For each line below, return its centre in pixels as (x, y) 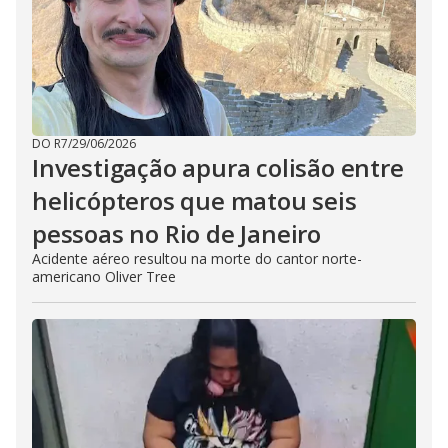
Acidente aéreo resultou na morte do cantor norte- (197, 258)
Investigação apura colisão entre (218, 167)
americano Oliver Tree (104, 276)
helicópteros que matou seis (194, 200)
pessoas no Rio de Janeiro (176, 233)
